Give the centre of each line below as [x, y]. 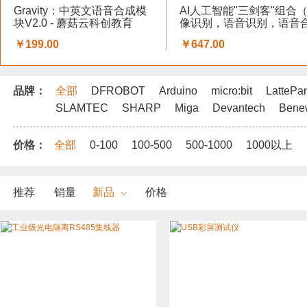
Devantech [239, 108]
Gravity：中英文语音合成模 [80, 11]
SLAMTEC [82, 108]
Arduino [178, 91]
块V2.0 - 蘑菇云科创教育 [73, 23]
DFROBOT [118, 91]
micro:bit [232, 91]
